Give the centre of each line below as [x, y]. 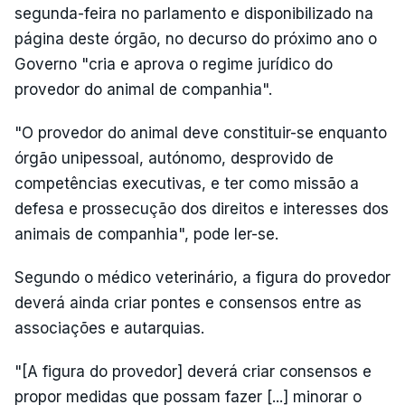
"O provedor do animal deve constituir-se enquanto [201, 133]
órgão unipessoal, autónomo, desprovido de [174, 158]
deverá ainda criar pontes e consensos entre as [188, 303]
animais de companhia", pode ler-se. [146, 234]
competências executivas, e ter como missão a [187, 184]
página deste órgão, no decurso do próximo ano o [196, 39]
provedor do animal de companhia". [143, 89]
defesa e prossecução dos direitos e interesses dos [202, 209]
